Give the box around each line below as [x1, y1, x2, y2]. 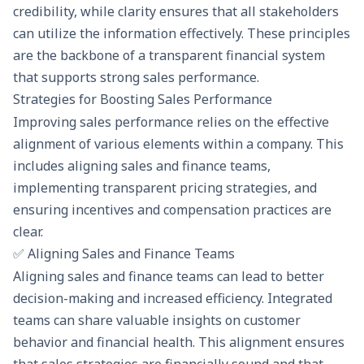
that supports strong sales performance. [13, 67, 259, 86]
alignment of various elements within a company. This [13, 135, 344, 154]
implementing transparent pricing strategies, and [13, 179, 317, 197]
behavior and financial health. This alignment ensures [13, 333, 344, 352]
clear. [13, 223, 43, 241]
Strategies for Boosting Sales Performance [13, 89, 272, 108]
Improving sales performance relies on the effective [13, 113, 329, 132]
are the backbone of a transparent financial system [13, 45, 325, 64]
